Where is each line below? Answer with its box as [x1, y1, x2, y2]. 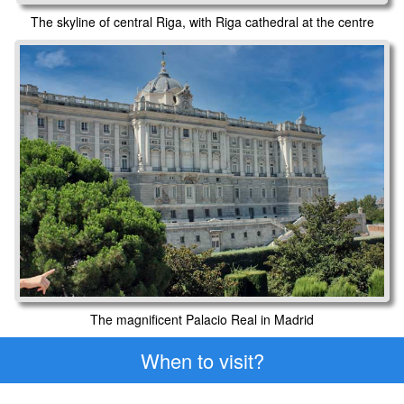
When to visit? [140, 345, 264, 374]
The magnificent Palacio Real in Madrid [90, 309, 314, 328]
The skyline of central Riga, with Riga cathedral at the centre [30, 12, 374, 31]
